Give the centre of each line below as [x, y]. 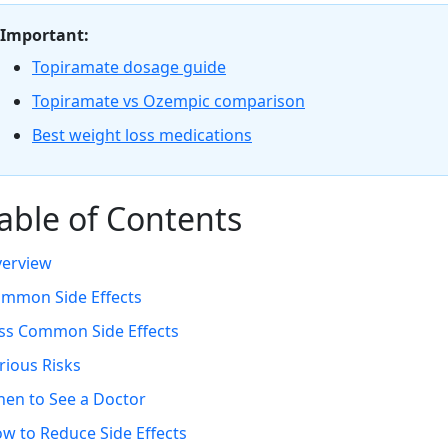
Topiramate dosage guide [129, 67]
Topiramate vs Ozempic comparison [168, 101]
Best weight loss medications [142, 135]
